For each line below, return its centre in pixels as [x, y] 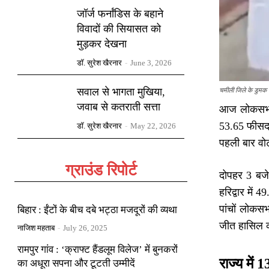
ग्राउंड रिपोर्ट [101, 170]
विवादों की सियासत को [119, 29]
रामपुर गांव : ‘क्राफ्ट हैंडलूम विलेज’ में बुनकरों [98, 249]
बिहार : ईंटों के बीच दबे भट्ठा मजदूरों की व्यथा [97, 210]
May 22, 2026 [153, 125]
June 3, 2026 [151, 62]
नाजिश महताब [36, 228]
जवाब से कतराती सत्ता [119, 107]
